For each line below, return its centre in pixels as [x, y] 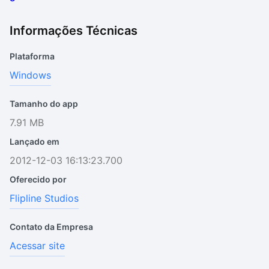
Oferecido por [38, 179]
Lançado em [35, 141]
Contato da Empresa [51, 227]
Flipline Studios [44, 198]
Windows [30, 75]
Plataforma [32, 56]
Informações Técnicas [74, 31]
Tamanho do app [44, 104]
